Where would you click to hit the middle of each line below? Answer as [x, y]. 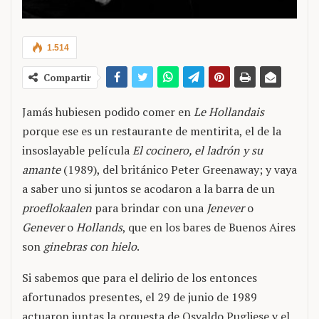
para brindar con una [149, 208]
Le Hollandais [229, 112]
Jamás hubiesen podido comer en [108, 112]
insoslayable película [77, 150]
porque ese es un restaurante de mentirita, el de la [152, 131]
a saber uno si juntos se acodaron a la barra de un [148, 189]
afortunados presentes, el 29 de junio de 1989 [140, 297]
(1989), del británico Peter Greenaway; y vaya [179, 169]
